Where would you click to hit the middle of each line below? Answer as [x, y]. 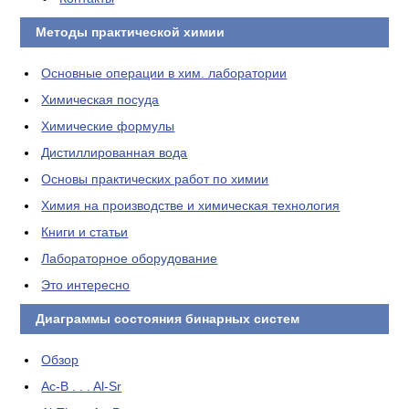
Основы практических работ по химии [155, 179]
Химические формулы [108, 126]
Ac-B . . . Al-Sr [82, 386]
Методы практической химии [128, 32]
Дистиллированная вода [115, 152]
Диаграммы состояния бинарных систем [165, 319]
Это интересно [86, 285]
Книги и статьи [85, 232]
